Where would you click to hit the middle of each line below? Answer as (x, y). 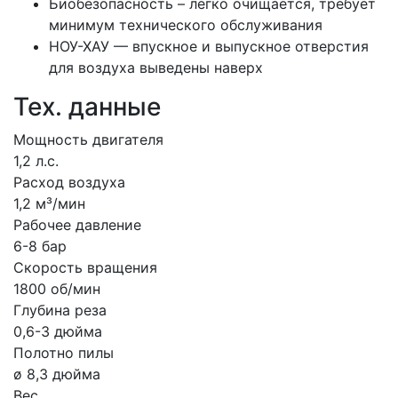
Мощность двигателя (88, 140)
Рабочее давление (77, 225)
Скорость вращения (85, 268)
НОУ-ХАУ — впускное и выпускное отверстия (209, 47)
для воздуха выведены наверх (156, 68)
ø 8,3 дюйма (57, 374)
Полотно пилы (64, 353)
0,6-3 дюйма (58, 332)
